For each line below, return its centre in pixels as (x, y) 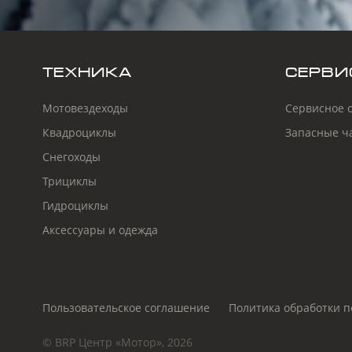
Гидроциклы (75, 205)
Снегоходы (71, 156)
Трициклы (69, 181)
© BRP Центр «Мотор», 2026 (117, 343)
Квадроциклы (79, 132)
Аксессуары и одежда (100, 229)
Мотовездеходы (85, 108)
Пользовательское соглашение (126, 307)
